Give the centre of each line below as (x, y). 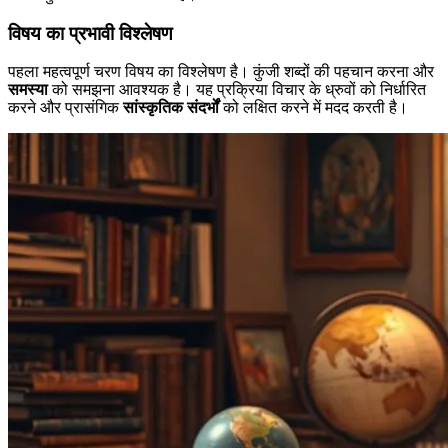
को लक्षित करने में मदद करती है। (313, 108)
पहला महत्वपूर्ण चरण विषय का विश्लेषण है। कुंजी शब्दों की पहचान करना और (221, 72)
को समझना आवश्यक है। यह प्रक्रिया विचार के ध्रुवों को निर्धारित (237, 90)
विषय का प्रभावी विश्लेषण (90, 33)
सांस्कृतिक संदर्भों (171, 108)
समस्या (28, 90)
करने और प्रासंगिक (65, 108)
